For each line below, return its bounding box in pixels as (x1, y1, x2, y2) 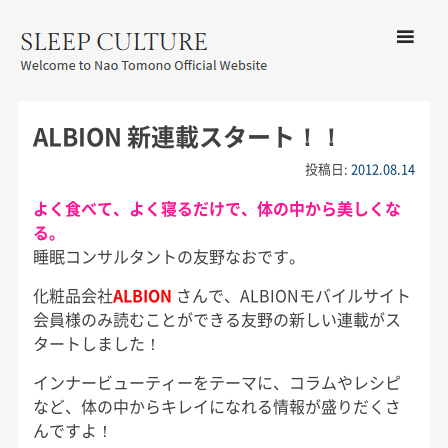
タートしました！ (32, 331, 161, 356)
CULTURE (17, 107, 123, 144)
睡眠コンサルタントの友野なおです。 (32, 244, 305, 269)
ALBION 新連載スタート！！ (32, 118, 343, 155)
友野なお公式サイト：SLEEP (17, 83, 328, 120)
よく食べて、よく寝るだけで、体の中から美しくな (32, 196, 401, 221)
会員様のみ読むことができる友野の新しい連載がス (32, 307, 401, 332)
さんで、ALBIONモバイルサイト (171, 283, 411, 308)
